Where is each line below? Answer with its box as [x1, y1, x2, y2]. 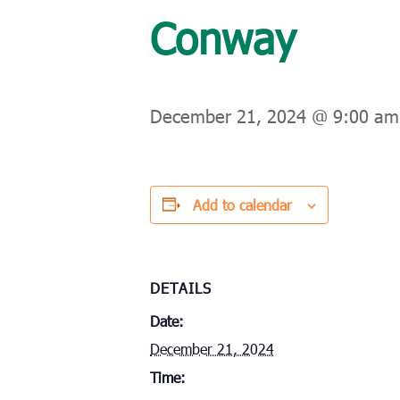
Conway [150, 10, 296, 63]
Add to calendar [193, 195, 292, 214]
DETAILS [150, 278, 212, 297]
